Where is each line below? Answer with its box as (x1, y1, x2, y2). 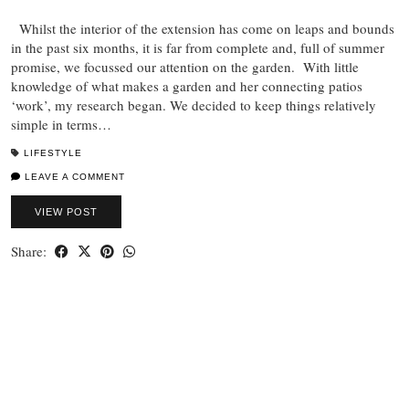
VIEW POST (35, 206, 98, 218)
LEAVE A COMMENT (21, 172, 125, 183)
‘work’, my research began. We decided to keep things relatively (11, 96, 376, 115)
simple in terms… (11, 115, 111, 134)
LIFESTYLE (24, 148, 82, 159)
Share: (11, 242, 50, 261)
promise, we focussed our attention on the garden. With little (11, 58, 359, 77)
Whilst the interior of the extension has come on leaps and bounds (11, 19, 394, 38)
